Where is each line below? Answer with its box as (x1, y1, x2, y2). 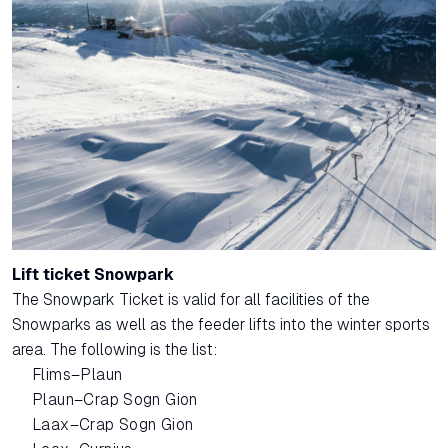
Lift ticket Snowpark (12, 265, 174, 283)
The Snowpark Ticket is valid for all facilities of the (12, 290, 370, 308)
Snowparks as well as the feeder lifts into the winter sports (12, 315, 430, 333)
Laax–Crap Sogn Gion (32, 415, 194, 433)
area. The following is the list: (12, 340, 217, 358)
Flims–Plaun (32, 365, 123, 383)
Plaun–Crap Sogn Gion (32, 390, 198, 408)
